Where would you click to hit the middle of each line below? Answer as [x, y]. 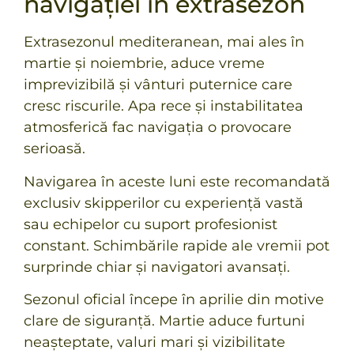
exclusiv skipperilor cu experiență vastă [164, 203]
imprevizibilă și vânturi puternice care [158, 85]
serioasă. [55, 149]
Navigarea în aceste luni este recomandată [177, 181]
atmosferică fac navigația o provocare [158, 128]
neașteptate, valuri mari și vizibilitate [154, 342]
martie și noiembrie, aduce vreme [144, 64]
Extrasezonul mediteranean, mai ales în [164, 42]
